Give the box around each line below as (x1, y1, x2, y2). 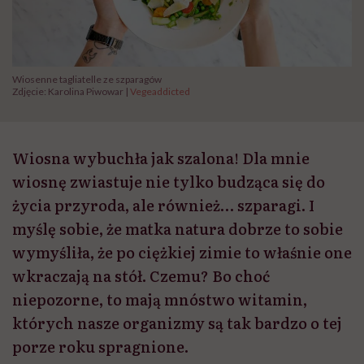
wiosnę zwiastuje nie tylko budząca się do (12, 171, 325, 193)
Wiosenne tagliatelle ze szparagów (12, 73, 162, 86)
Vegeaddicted (130, 85, 190, 98)
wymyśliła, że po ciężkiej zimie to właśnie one (12, 241, 352, 264)
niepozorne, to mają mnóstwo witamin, (12, 288, 307, 311)
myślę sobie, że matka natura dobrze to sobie (12, 218, 343, 240)
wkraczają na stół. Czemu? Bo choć (12, 265, 270, 288)
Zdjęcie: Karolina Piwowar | (12, 85, 130, 98)
